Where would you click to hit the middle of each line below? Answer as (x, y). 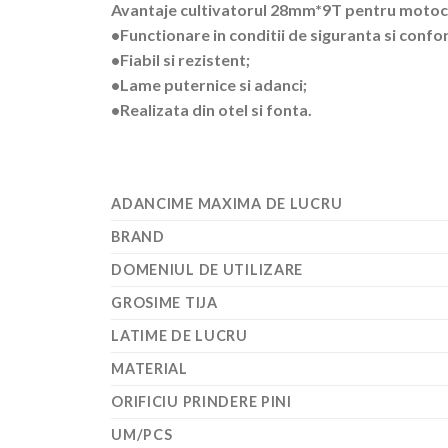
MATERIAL (149, 369)
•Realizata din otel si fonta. (212, 109)
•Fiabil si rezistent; (181, 59)
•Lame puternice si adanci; (209, 84)
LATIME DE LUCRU (179, 336)
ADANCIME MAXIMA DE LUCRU (227, 204)
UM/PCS (142, 435)
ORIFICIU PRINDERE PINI (201, 402)
